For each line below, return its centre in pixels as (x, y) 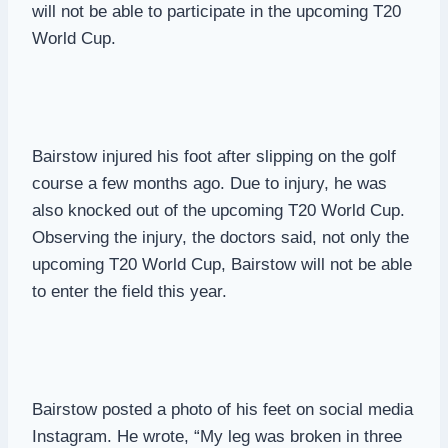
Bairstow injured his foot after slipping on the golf (214, 156)
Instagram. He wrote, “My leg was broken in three (217, 436)
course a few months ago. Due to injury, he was (209, 183)
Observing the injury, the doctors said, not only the (220, 237)
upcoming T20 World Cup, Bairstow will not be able (222, 264)
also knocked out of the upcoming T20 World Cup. (218, 210)
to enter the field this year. (129, 291)
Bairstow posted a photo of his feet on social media (222, 409)
